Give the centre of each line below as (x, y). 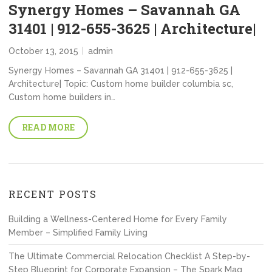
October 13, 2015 (43, 51)
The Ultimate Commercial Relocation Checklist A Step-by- (129, 256)
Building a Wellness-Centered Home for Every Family (118, 219)
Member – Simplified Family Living (78, 233)
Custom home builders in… (62, 97)
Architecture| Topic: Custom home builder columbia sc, (121, 84)
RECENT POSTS (53, 194)
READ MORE (48, 127)
